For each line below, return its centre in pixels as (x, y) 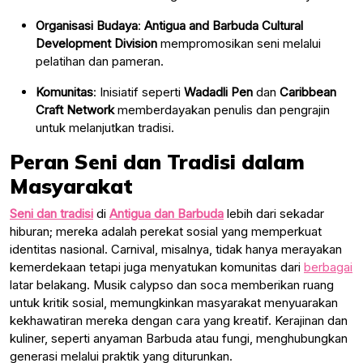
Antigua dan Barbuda (167, 213)
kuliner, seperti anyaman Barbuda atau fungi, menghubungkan (179, 338)
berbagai (328, 267)
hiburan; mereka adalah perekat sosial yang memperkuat (166, 231)
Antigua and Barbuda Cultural (224, 25)
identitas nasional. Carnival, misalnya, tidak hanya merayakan (176, 249)
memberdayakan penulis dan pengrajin (222, 109)
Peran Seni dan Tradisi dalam (157, 161)
